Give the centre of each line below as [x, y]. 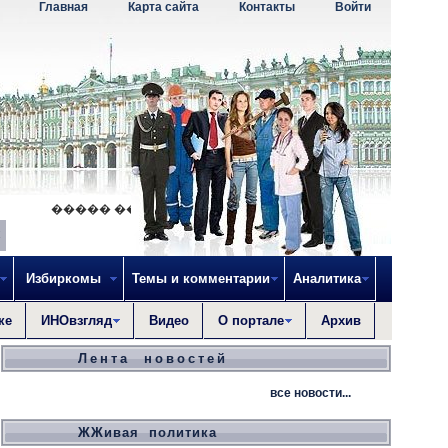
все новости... [310, 393]
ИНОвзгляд [76, 320]
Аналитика [327, 278]
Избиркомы [65, 278]
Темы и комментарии [201, 278]
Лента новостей [153, 358]
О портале [251, 320]
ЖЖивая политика [147, 432]
